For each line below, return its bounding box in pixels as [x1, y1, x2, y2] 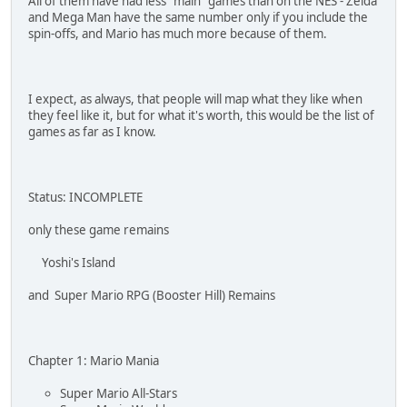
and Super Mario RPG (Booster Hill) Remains [28, 286, 275, 303]
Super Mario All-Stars [60, 384, 177, 402]
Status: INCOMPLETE [28, 188, 143, 205]
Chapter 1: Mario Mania [28, 352, 159, 369]
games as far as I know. [28, 123, 156, 140]
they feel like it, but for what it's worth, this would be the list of [28, 106, 374, 124]
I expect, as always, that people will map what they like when [28, 90, 362, 107]
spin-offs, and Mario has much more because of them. [28, 25, 327, 42]
